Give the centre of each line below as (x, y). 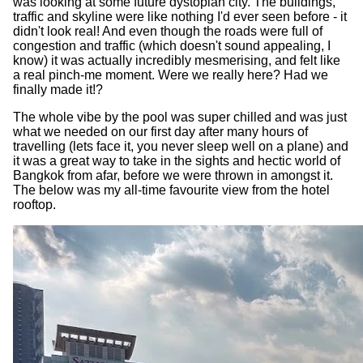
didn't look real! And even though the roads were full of (168, 32)
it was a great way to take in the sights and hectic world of (177, 161)
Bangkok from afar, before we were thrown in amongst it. (173, 176)
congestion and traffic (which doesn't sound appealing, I (172, 46)
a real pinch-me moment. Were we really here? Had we (171, 75)
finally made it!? (58, 90)
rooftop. (34, 205)
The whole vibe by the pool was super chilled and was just (180, 117)
